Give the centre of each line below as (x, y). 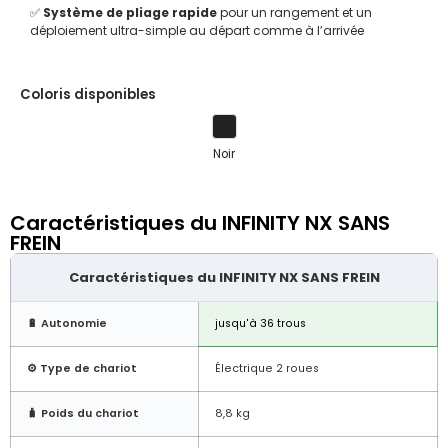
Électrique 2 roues (267, 368)
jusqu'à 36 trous (260, 323)
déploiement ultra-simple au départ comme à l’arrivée (197, 31)
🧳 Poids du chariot (83, 413)
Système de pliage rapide (130, 13)
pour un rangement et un (294, 13)
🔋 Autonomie (67, 323)
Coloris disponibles (88, 94)
